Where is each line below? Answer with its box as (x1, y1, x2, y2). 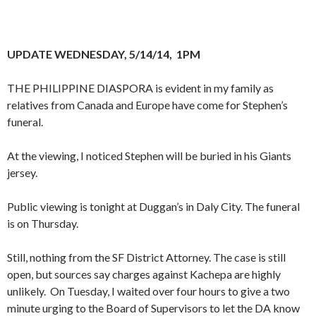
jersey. (7, 166, 37, 180)
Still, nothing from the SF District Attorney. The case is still (7, 250, 286, 265)
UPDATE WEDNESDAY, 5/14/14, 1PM (7, 47, 200, 61)
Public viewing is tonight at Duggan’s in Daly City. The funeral (7, 200, 300, 214)
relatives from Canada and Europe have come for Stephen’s (7, 98, 288, 112)
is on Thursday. (7, 217, 78, 231)
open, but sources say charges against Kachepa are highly (7, 267, 281, 281)
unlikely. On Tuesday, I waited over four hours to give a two (7, 284, 290, 298)
